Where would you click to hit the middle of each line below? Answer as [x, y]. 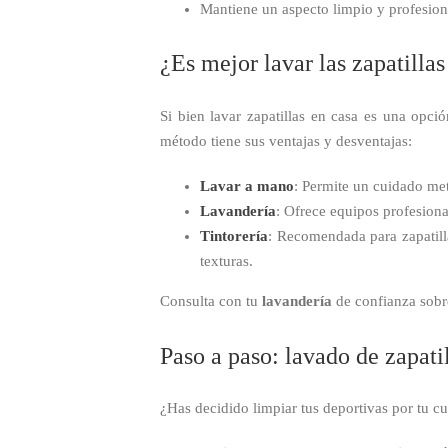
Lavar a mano [247, 185]
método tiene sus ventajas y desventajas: [286, 140]
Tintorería [234, 235]
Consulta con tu [211, 300]
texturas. [226, 260]
